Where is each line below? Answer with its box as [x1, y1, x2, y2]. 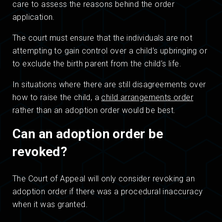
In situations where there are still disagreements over [12, 80, 206, 90]
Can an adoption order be [12, 126, 164, 142]
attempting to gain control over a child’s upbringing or [12, 46, 207, 56]
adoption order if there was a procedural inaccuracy [12, 187, 203, 197]
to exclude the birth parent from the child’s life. [12, 59, 181, 69]
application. [12, 12, 55, 22]
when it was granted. [12, 200, 88, 210]
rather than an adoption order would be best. [12, 106, 176, 115]
